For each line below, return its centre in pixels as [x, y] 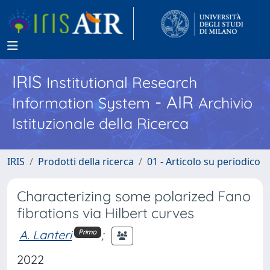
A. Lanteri [46, 234]
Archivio [225, 103]
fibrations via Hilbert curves [105, 213]
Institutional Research [122, 82]
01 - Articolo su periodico [204, 162]
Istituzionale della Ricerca [100, 123]
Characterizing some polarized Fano [134, 196]
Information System [81, 103]
